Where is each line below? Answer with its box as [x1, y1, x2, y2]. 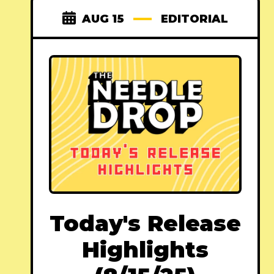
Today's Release [49, 210, 241, 237]
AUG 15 [81, 12, 124, 26]
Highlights [81, 236, 209, 264]
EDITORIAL [160, 12, 228, 26]
